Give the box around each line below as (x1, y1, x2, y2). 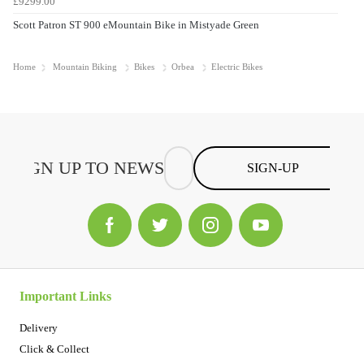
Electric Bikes (211, 62, 262, 71)
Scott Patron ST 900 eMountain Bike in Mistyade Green (13, 18, 259, 31)
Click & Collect (19, 342, 89, 355)
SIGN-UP (246, 161, 299, 175)
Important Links (19, 288, 111, 303)
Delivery (19, 321, 58, 334)
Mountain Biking (53, 62, 117, 71)
